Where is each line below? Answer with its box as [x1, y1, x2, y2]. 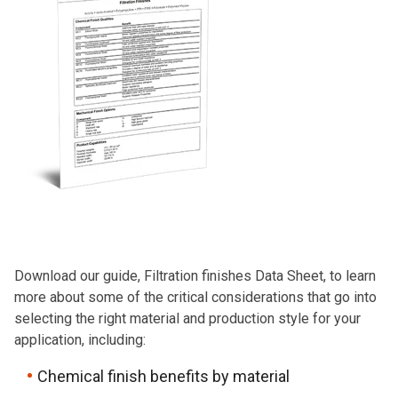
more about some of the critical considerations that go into [14, 288, 377, 306]
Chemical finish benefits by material [37, 366, 290, 386]
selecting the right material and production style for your [14, 309, 361, 327]
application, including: [14, 330, 146, 348]
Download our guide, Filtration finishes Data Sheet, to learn [14, 267, 376, 284]
